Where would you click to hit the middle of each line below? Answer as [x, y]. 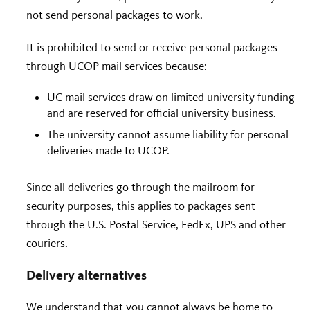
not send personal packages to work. [115, 14]
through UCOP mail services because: [117, 65]
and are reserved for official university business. [162, 112]
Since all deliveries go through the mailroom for [140, 186]
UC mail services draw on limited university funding [171, 97]
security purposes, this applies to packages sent [141, 205]
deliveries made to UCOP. [108, 150]
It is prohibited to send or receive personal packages [152, 47]
